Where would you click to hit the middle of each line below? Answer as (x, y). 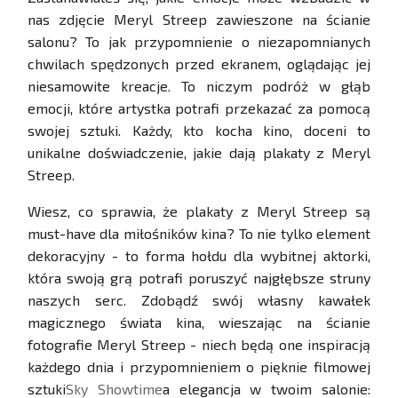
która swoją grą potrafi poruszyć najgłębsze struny (199, 278)
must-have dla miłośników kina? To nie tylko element (199, 234)
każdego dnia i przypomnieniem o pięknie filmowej (199, 367)
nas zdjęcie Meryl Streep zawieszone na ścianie (199, 20)
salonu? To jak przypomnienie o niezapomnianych (199, 42)
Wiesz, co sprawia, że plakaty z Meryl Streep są (199, 211)
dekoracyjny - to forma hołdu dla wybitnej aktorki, (199, 256)
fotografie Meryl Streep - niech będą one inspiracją (199, 345)
